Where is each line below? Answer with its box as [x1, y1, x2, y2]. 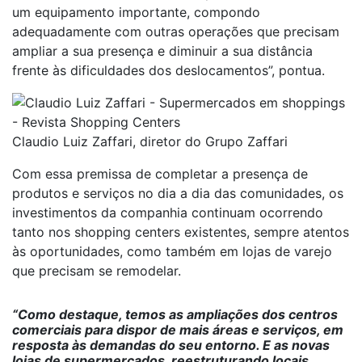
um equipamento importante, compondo [12, 4, 260, 20]
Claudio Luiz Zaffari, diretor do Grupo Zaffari [12, 133, 288, 149]
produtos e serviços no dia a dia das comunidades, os [12, 185, 343, 201]
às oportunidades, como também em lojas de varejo [12, 243, 332, 259]
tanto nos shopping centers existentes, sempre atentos [12, 224, 349, 240]
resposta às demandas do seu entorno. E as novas [12, 337, 330, 353]
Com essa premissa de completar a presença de [12, 166, 308, 182]
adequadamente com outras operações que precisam [12, 23, 339, 40]
